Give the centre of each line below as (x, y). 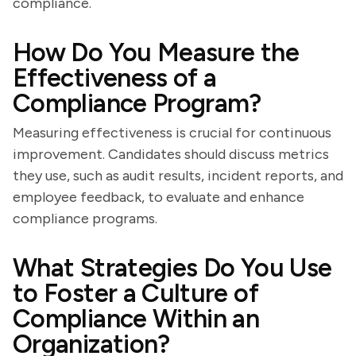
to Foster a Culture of (135, 293)
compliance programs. (85, 219)
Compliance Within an (136, 319)
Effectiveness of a (115, 78)
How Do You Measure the (156, 52)
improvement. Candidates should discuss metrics (171, 154)
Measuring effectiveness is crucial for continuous (172, 133)
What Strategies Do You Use (172, 268)
